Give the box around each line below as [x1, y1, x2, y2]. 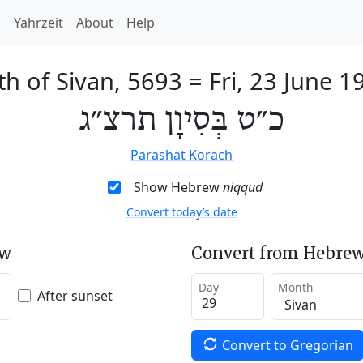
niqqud [222, 178, 263, 196]
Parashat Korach [130, 146, 233, 164]
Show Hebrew [133, 178, 223, 196]
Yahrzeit [14, 14, 63, 32]
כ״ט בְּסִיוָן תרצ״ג [79, 101, 284, 140]
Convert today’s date [126, 204, 237, 220]
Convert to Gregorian [221, 335, 353, 354]
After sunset [37, 286, 113, 305]
